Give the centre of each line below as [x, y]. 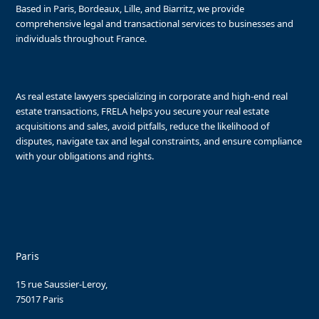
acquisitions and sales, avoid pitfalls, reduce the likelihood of [143, 126]
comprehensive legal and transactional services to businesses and [155, 23]
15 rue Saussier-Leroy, [62, 284]
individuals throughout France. [82, 38]
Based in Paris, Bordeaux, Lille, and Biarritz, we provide [130, 8]
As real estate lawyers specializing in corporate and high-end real [152, 96]
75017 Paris [40, 299]
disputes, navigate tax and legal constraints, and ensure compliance [159, 141]
